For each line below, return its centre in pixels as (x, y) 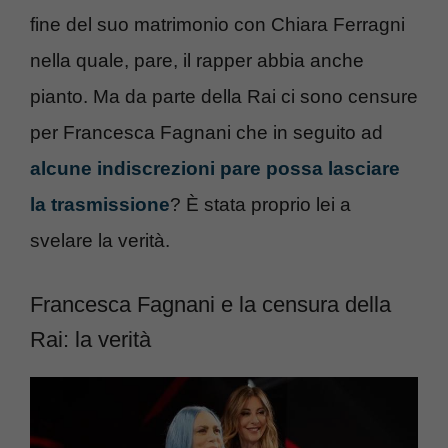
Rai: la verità (90, 340)
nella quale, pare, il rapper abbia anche (197, 60)
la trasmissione (100, 204)
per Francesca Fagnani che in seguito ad (206, 132)
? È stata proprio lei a (260, 204)
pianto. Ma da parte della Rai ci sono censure (224, 96)
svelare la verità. (100, 240)
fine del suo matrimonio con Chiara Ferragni (217, 24)
